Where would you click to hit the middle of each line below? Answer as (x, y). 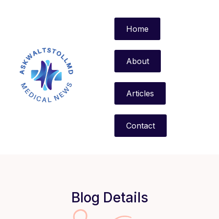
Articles (140, 93)
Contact (141, 126)
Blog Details (109, 197)
